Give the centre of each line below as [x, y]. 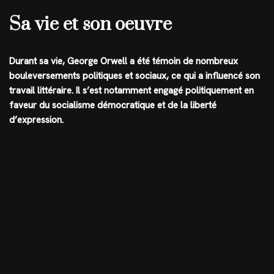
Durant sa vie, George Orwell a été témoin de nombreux [124, 61]
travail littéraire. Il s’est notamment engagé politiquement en [131, 90]
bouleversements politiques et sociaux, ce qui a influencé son [135, 76]
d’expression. [36, 120]
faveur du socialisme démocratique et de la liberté [113, 105]
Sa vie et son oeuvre [91, 24]
